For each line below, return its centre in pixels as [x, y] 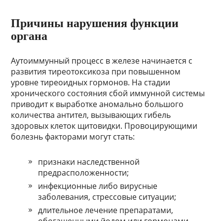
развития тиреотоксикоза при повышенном [96, 72]
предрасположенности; [84, 173]
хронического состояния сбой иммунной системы [108, 93]
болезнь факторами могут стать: [73, 137]
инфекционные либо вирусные [98, 186]
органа [29, 36]
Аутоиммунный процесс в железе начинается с [102, 61]
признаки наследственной [89, 162]
